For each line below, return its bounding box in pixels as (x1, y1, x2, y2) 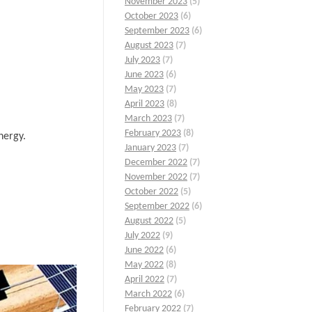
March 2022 (125, 289, 172, 300)
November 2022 (125, 172, 187, 183)
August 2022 (125, 216, 173, 227)
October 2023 (125, 11, 178, 22)
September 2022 (125, 201, 189, 212)
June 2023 (125, 70, 164, 81)
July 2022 (125, 231, 160, 242)
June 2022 (125, 245, 164, 256)
